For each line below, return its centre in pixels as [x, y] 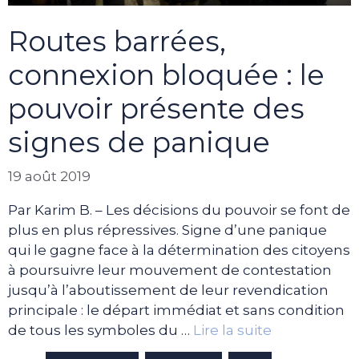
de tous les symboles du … [101, 330]
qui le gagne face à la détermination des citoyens [179, 250]
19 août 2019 [49, 176]
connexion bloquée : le [166, 75]
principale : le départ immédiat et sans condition [176, 310]
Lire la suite [232, 330]
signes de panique [139, 143]
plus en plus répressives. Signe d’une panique [167, 230]
